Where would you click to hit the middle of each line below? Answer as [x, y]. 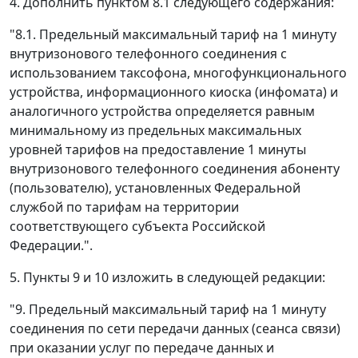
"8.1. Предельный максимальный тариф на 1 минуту [173, 35]
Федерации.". [51, 246]
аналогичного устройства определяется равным [162, 111]
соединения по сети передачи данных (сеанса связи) [175, 329]
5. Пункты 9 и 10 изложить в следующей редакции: [167, 278]
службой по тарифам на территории [124, 207]
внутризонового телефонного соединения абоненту [175, 169]
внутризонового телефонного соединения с [148, 54]
